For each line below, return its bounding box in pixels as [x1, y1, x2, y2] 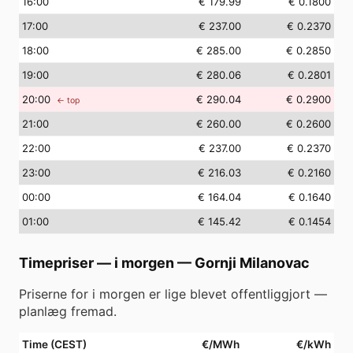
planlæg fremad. [19, 303, 117, 319]
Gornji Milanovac [195, 255, 310, 271]
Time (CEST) [22, 338, 87, 351]
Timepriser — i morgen [19, 255, 174, 271]
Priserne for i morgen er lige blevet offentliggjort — [19, 286, 327, 302]
